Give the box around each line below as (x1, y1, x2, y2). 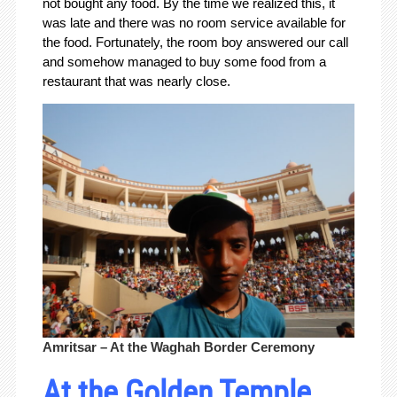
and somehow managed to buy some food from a (42, 54, 326, 70)
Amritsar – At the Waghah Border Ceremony (42, 339, 315, 355)
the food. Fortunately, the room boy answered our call (42, 35, 348, 51)
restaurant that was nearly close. (42, 74, 230, 90)
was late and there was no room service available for (42, 15, 346, 31)
